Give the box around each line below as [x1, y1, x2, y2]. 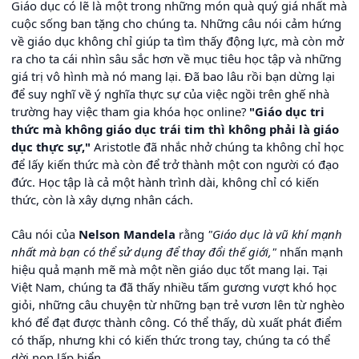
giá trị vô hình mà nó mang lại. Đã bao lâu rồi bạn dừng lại [11, 68, 335, 85]
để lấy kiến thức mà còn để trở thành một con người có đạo [11, 156, 339, 173]
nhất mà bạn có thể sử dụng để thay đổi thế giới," [11, 244, 276, 260]
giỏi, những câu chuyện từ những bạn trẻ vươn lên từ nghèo [11, 296, 345, 313]
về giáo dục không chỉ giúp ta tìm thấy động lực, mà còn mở [11, 33, 344, 50]
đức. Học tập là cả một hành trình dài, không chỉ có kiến [11, 174, 319, 191]
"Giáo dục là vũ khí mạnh [208, 226, 342, 243]
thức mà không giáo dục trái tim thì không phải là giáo [11, 121, 339, 138]
